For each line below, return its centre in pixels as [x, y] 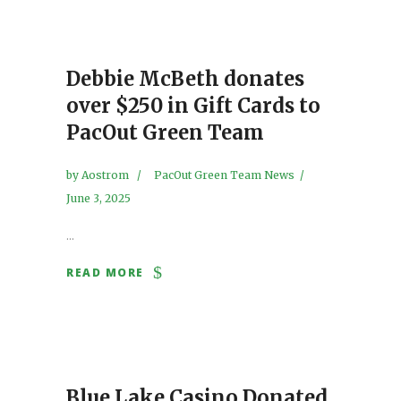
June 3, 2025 [98, 198]
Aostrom [107, 175]
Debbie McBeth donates [185, 79]
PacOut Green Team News [224, 175]
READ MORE [105, 273]
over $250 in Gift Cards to [193, 106]
